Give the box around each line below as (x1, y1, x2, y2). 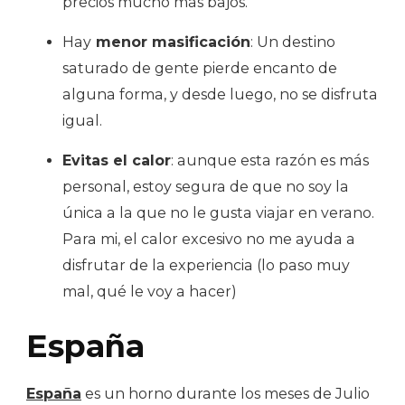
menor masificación (91, 33, 250, 51)
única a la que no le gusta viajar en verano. (62, 203, 374, 221)
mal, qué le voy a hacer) (62, 282, 237, 300)
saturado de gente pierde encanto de (62, 59, 337, 77)
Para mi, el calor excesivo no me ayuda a (62, 230, 355, 248)
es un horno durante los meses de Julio (81, 384, 370, 402)
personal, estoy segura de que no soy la (62, 177, 349, 195)
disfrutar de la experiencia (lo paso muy (62, 256, 350, 274)
